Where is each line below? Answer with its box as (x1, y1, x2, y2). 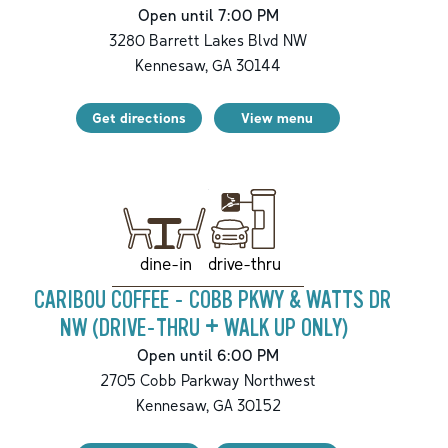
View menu (241, 108, 313, 126)
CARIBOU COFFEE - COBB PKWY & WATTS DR (33, 286, 391, 314)
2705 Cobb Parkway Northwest (100, 369, 316, 390)
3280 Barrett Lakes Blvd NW (109, 29, 307, 50)
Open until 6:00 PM (137, 344, 279, 365)
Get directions (92, 108, 186, 126)
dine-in (139, 252, 192, 274)
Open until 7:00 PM (137, 4, 279, 25)
